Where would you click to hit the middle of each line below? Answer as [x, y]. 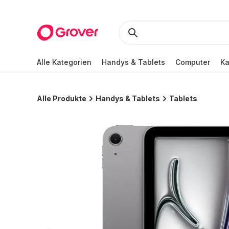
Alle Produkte [62, 98]
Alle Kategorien [64, 62]
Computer [193, 62]
